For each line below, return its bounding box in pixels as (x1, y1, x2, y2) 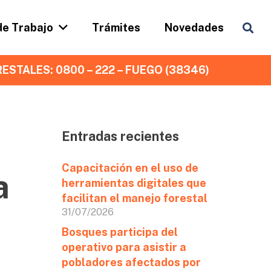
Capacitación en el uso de (61, 162, 198, 174)
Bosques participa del (61, 226, 178, 238)
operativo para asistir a (61, 241, 186, 253)
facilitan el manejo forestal (61, 192, 207, 204)
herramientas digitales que (61, 177, 206, 189)
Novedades (165, 21, 224, 34)
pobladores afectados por (61, 256, 201, 269)
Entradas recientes (61, 128, 179, 144)
